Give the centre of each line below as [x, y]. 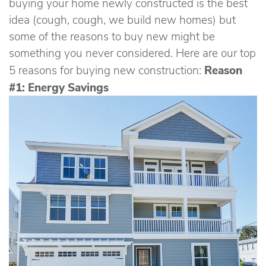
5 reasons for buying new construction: [107, 69]
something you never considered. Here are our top [132, 52]
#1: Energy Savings [60, 86]
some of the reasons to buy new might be [112, 36]
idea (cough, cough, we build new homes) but [122, 19]
